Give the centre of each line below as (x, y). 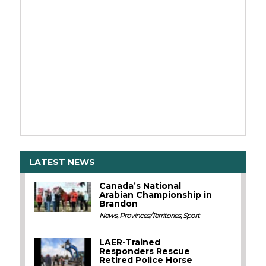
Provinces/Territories (150, 216)
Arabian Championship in (156, 195)
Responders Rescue (145, 251)
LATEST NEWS (62, 162)
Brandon (119, 204)
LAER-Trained (130, 243)
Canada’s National (140, 186)
